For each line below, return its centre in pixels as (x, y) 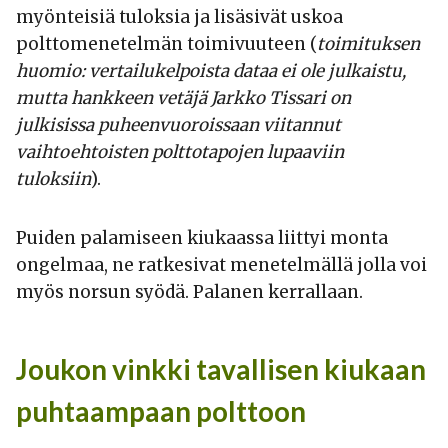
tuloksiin (53, 179)
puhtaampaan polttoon (161, 411)
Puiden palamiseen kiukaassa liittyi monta (202, 238)
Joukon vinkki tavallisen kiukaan (221, 369)
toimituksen (368, 44)
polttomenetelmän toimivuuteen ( (166, 44)
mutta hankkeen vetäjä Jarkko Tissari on (183, 98)
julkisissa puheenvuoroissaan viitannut (178, 125)
